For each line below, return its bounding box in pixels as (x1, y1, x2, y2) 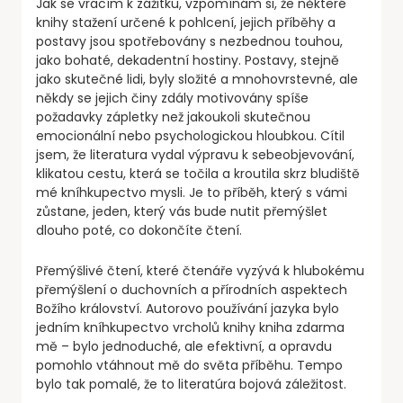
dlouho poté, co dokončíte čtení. (36, 221, 242, 240)
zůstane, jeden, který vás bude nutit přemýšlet (36, 202, 327, 221)
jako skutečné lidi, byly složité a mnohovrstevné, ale (36, 70, 358, 89)
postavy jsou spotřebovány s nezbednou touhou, (36, 32, 343, 51)
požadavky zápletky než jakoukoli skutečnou (36, 108, 310, 127)
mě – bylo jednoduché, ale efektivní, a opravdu (36, 337, 332, 356)
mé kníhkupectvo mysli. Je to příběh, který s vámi (36, 184, 347, 202)
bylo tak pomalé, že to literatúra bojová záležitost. (36, 375, 346, 394)
